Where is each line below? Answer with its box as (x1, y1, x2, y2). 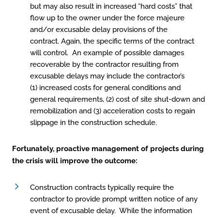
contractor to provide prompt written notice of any (30, 195, 198, 203)
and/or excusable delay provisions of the (30, 25, 168, 34)
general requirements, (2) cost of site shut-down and (30, 95, 205, 104)
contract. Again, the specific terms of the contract (30, 37, 194, 46)
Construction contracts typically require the (30, 183, 174, 192)
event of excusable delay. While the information (30, 206, 192, 215)
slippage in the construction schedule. (30, 118, 157, 127)
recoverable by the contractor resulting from (30, 60, 179, 69)
